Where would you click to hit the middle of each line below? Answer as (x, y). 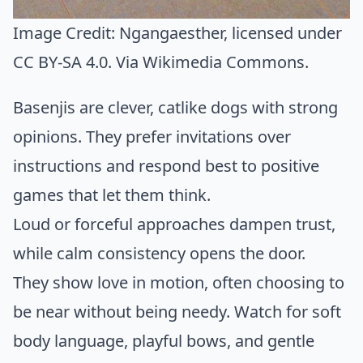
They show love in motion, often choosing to (179, 282)
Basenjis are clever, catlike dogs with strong (175, 107)
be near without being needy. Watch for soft (177, 311)
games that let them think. (112, 194)
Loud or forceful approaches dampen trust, (174, 224)
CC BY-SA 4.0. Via (78, 62)
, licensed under (283, 32)
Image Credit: (66, 32)
